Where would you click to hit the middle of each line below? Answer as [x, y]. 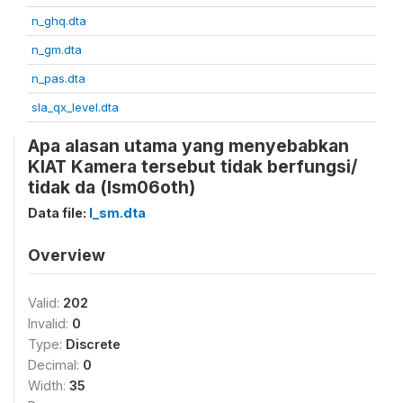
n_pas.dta [58, 78]
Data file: [58, 213]
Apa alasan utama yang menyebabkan [188, 146]
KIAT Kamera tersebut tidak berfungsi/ [193, 166]
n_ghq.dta [59, 21]
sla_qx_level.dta [75, 107]
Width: [49, 385]
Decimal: [55, 365]
